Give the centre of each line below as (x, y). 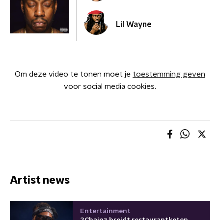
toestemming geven (169, 74)
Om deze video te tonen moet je (74, 74)
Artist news (40, 180)
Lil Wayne (134, 25)
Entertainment (105, 211)
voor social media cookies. (110, 86)
